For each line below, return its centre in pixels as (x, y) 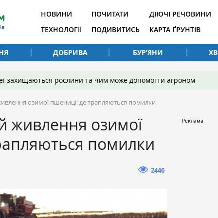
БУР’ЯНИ (148, 52)
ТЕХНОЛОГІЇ (61, 29)
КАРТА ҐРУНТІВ (175, 29)
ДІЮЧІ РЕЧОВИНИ (180, 14)
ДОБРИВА (70, 52)
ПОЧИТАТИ (110, 14)
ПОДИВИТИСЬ (116, 29)
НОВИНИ (56, 14)
